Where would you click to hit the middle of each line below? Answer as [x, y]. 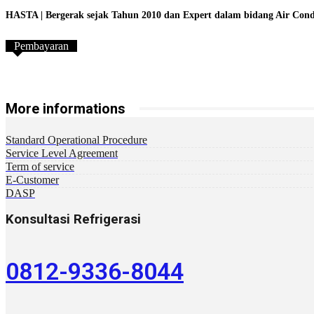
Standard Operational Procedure [76, 139]
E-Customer [32, 179]
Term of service [40, 166]
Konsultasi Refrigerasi [73, 220]
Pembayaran [41, 46]
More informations [66, 108]
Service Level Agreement [62, 153]
